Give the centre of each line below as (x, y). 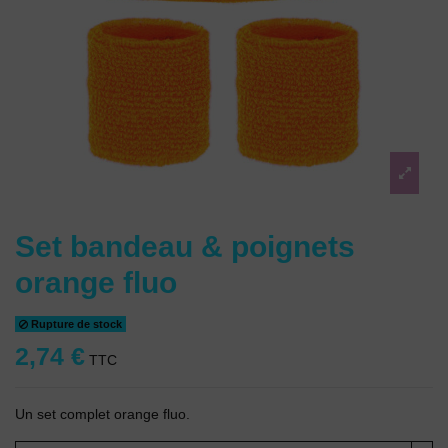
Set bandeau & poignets (185, 246)
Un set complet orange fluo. (102, 413)
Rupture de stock (75, 323)
